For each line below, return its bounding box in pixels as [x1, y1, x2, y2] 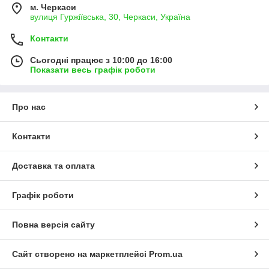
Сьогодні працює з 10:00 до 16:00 [30, 55, 172, 65]
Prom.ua [149, 249, 183, 259]
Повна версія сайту [12, 219, 95, 229]
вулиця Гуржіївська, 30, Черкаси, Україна [30, 11, 190, 22]
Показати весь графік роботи [30, 64, 156, 74]
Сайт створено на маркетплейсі [12, 249, 149, 259]
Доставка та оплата [12, 160, 95, 171]
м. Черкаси [30, 2, 76, 12]
